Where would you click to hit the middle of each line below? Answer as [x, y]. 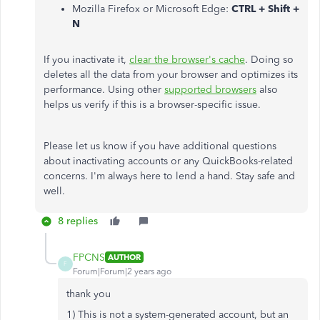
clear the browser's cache [187, 59]
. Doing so [269, 59]
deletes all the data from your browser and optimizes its [171, 74]
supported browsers [210, 89]
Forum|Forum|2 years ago [122, 271]
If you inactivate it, [86, 59]
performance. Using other [104, 89]
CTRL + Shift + [265, 9]
